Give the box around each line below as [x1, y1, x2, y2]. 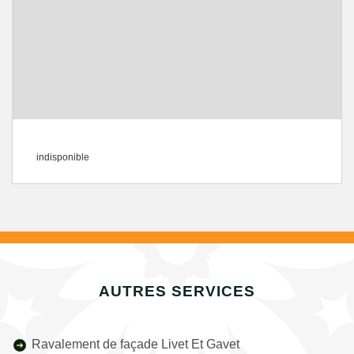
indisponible [36, 152, 89, 163]
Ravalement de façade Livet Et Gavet [32, 337, 239, 351]
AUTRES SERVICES [99, 283, 255, 299]
